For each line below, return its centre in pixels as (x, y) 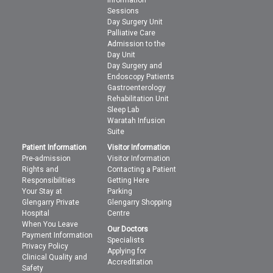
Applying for (127, 251)
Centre (119, 214)
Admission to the (136, 44)
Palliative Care (132, 33)
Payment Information (58, 236)
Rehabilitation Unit (138, 99)
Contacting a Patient (142, 170)
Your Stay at (42, 192)
